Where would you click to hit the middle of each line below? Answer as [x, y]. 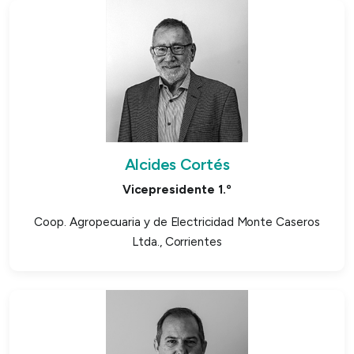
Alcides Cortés [177, 164]
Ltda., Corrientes [177, 241]
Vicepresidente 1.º [177, 189]
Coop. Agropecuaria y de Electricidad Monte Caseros [177, 222]
